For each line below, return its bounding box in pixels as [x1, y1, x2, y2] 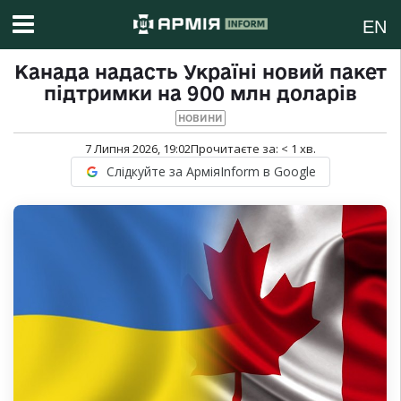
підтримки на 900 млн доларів [43, 82, 357, 105]
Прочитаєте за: [190, 141, 281, 158]
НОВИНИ [177, 113, 223, 124]
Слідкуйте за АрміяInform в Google [106, 163, 316, 181]
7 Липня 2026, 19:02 [84, 141, 191, 158]
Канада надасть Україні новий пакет [13, 61, 387, 83]
